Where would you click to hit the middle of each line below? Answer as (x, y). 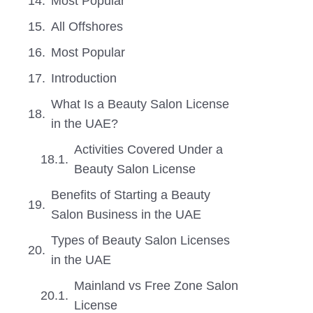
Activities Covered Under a (148, 150)
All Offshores (87, 27)
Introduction (84, 78)
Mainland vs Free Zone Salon (156, 286)
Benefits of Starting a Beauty (131, 195)
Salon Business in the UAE (126, 214)
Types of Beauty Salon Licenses (140, 240)
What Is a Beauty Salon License (140, 104)
